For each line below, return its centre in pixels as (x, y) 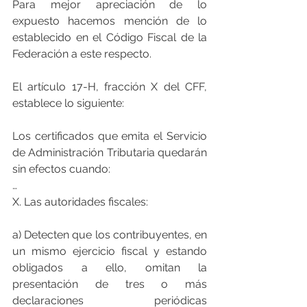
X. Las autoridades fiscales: (80, 201)
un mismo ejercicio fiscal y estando (110, 251)
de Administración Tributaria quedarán (110, 152)
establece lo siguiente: (68, 103)
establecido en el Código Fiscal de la (110, 37)
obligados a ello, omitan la (110, 267)
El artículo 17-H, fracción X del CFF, (110, 86)
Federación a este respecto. (82, 53)
